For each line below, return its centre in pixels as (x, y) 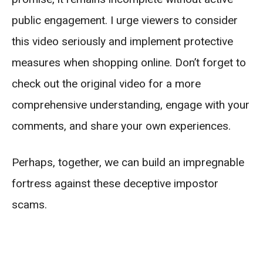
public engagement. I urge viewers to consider (125, 20)
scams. (29, 204)
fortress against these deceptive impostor (115, 183)
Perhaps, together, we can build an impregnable (128, 162)
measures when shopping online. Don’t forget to (129, 62)
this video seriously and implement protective (122, 41)
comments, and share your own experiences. (121, 126)
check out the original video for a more (106, 83)
